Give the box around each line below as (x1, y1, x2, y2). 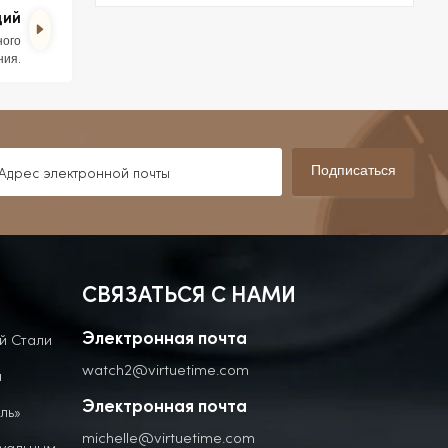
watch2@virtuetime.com (82, 359, 250, 379)
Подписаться (310, 164, 396, 180)
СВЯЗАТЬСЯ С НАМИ (82, 286, 297, 308)
